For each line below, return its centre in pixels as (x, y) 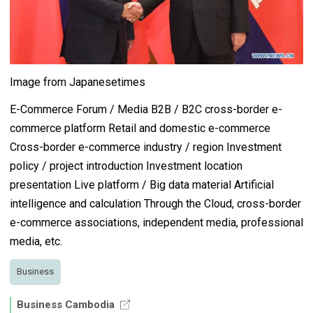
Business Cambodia (66, 304)
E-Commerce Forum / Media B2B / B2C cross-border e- (146, 109)
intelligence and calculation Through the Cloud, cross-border (155, 203)
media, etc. (36, 241)
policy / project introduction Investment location (126, 166)
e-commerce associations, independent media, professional (156, 222)
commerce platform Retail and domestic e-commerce (140, 128)
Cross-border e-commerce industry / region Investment (146, 147)
